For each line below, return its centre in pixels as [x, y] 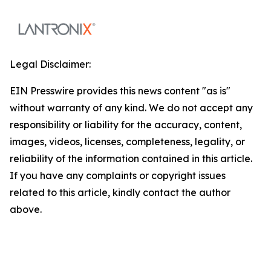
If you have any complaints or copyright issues [118, 175]
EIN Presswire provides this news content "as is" [120, 90]
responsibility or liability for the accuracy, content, [126, 124]
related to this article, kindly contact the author [120, 192]
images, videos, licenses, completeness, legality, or [127, 141]
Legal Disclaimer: [50, 64]
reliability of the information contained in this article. [131, 158]
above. [26, 209]
